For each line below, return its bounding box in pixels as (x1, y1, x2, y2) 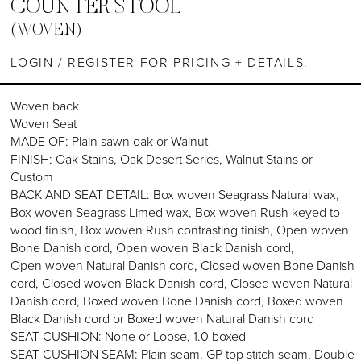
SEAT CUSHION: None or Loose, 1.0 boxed (10, 327, 247, 346)
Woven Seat (10, 114, 77, 133)
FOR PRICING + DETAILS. (135, 53, 309, 72)
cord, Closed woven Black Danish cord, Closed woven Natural (10, 274, 353, 293)
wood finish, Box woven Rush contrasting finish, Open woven (10, 221, 350, 239)
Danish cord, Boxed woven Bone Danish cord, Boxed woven (10, 292, 344, 310)
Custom (10, 168, 54, 186)
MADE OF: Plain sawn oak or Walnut (10, 132, 209, 151)
